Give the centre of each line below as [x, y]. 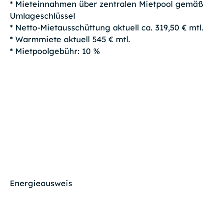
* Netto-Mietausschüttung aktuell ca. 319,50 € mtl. [106, 28]
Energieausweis [41, 183]
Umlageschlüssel [42, 16]
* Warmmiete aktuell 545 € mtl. [70, 40]
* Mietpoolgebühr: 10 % [55, 51]
